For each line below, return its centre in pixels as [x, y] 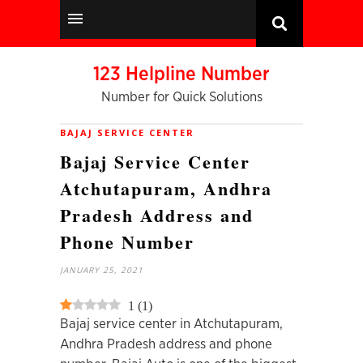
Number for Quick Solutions [181, 97]
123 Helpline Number [181, 75]
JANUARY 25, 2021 [102, 270]
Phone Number [127, 242]
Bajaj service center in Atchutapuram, [171, 324]
